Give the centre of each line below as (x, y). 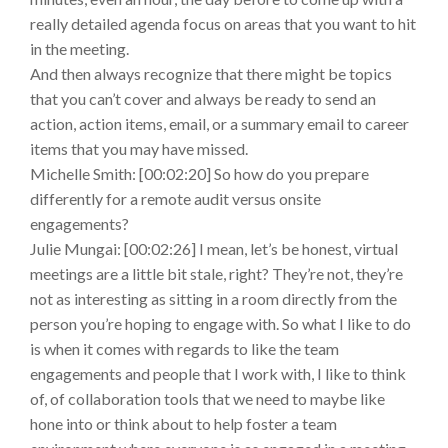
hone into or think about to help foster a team (183, 424)
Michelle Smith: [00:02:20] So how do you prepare (199, 174)
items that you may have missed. (139, 149)
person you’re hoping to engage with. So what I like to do (220, 324)
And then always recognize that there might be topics (211, 74)
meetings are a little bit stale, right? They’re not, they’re (216, 274)
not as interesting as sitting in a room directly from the (213, 299)
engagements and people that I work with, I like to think (218, 374)
